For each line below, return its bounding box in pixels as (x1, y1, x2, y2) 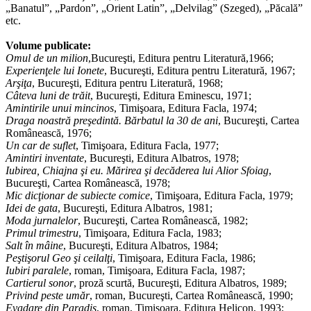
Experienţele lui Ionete (6, 65, 104, 77)
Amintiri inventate (6, 152, 84, 165)
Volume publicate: (6, 40, 91, 52)
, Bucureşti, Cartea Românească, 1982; (78, 215, 248, 227)
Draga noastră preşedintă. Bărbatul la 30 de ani (6, 115, 218, 127)
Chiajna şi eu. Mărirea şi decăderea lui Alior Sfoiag (40, 165, 269, 177)
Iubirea (6, 165, 37, 177)
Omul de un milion (6, 52, 88, 65)
